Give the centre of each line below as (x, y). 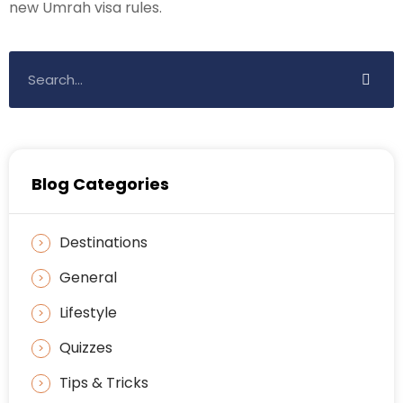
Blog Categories (100, 184)
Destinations (103, 243)
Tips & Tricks (104, 383)
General (88, 278)
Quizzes (86, 348)
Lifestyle (88, 313)
